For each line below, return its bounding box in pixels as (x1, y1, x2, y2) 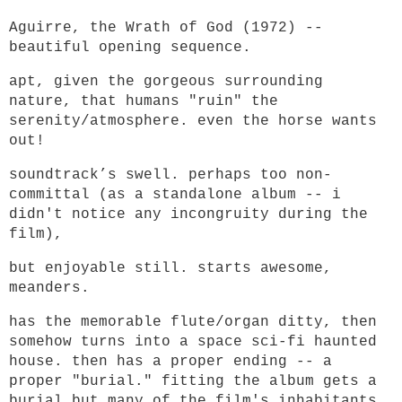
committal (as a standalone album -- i (9, 187, 341, 203)
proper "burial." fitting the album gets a (9, 373, 377, 389)
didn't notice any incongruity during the (9, 206, 368, 223)
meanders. (9, 280, 90, 296)
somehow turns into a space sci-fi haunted (9, 334, 377, 350)
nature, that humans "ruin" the (9, 93, 278, 109)
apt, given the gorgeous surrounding (9, 74, 323, 90)
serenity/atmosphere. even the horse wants (9, 113, 377, 129)
